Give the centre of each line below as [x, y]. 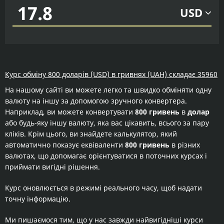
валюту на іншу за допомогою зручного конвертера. [96, 101]
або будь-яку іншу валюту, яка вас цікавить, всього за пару [107, 123]
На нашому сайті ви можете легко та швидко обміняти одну [108, 90]
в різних [185, 145]
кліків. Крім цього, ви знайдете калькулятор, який [91, 134]
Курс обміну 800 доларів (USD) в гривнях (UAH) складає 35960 [111, 74]
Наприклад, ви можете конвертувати [70, 112]
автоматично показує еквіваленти [65, 145]
